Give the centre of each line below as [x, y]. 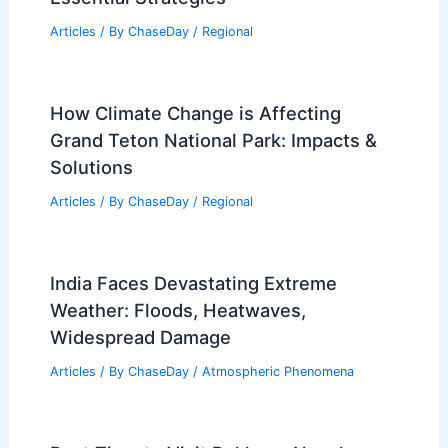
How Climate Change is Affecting [195, 113]
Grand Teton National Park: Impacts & [213, 140]
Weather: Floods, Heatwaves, [177, 309]
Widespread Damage [140, 336]
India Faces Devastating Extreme [193, 282]
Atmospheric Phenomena [277, 371]
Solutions [91, 167]
